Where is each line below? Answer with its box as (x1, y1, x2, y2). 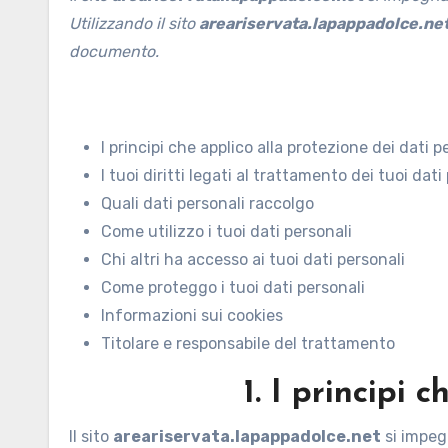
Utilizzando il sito (69, 14, 199, 33)
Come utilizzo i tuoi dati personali (101, 222, 352, 241)
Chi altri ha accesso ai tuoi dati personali (101, 250, 405, 269)
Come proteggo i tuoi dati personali (101, 278, 365, 297)
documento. (69, 42, 159, 61)
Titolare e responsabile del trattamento (101, 334, 395, 353)
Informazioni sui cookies (101, 306, 283, 325)
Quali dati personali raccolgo (101, 194, 314, 213)
